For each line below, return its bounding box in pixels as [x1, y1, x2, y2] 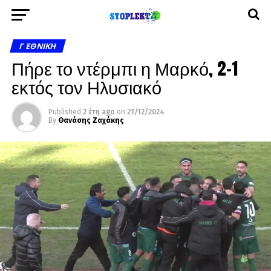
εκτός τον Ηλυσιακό [11, 74, 162, 100]
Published [48, 108, 81, 116]
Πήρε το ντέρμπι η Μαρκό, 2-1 [11, 55, 238, 81]
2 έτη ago [82, 108, 115, 116]
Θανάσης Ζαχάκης [57, 116, 124, 125]
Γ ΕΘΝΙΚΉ [18, 41, 58, 51]
